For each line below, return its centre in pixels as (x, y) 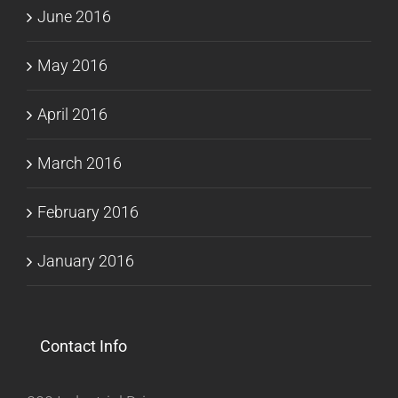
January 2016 (86, 261)
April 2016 (72, 115)
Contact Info (84, 346)
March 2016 (80, 163)
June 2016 (74, 17)
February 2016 (88, 212)
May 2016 (72, 66)
